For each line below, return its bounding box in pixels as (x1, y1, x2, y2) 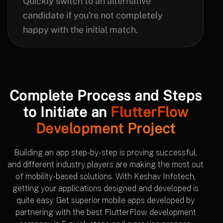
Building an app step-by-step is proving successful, (14, 147, 197, 157)
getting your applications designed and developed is (12, 183, 199, 193)
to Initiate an (22, 104, 111, 120)
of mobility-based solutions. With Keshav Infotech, (15, 171, 196, 181)
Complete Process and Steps (9, 87, 202, 104)
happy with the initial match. (23, 24, 138, 35)
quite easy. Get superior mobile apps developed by (16, 195, 195, 205)
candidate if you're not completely (23, 10, 163, 20)
